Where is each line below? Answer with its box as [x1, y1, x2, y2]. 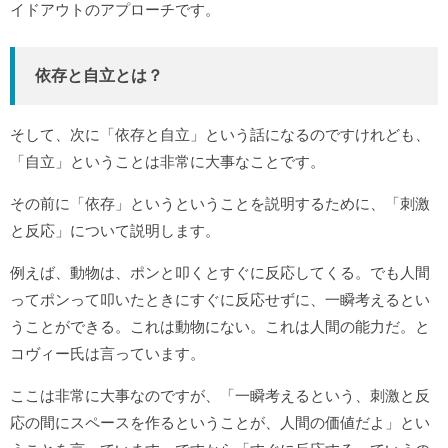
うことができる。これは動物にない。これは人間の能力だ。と [10, 318, 430, 336]
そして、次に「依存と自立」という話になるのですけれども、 [10, 126, 430, 144]
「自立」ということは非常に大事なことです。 [10, 153, 325, 171]
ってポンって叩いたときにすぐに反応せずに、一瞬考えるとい [10, 291, 430, 309]
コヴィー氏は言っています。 [10, 345, 205, 363]
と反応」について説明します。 [10, 222, 220, 240]
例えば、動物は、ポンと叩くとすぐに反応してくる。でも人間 [10, 264, 430, 282]
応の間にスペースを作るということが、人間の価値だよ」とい [10, 414, 430, 432]
